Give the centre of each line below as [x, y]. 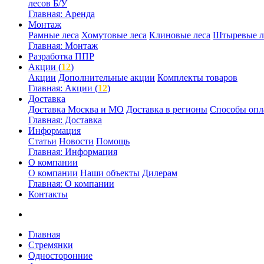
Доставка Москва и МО [76, 109]
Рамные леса [54, 35]
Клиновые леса [180, 35]
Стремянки [51, 245]
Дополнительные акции [107, 77]
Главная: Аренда [62, 14]
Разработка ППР [61, 56]
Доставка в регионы [167, 109]
